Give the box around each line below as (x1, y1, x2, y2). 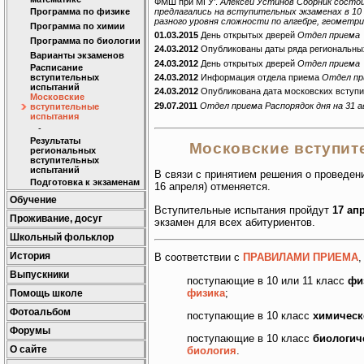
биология (187, 344, 236, 357)
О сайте (10, 344, 47, 355)
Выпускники (10, 269, 69, 280)
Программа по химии (30, 21, 125, 31)
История (10, 250, 50, 262)
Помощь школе (10, 288, 83, 299)
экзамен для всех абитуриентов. (154, 215, 315, 228)
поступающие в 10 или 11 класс (187, 274, 348, 287)
